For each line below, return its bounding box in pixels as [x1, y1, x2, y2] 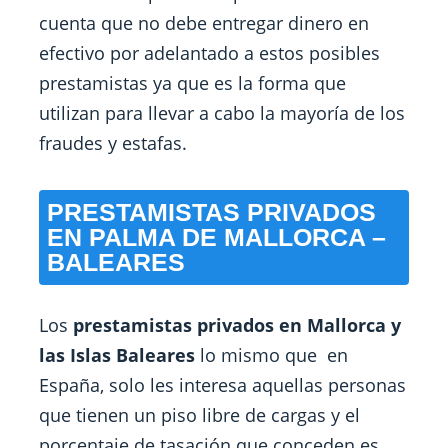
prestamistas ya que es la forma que [39, 71, 347, 95]
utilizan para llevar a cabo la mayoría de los [39, 101, 406, 125]
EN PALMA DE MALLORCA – [47, 223, 387, 251]
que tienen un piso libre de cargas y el [39, 403, 361, 427]
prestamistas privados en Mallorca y [73, 313, 402, 337]
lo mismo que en [195, 343, 349, 367]
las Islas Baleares [39, 343, 196, 367]
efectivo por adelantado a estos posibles [39, 41, 381, 65]
